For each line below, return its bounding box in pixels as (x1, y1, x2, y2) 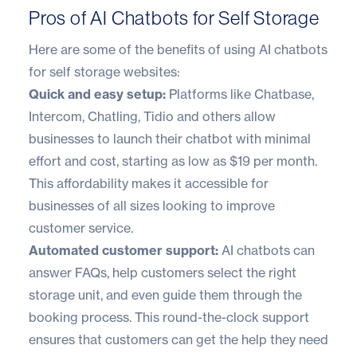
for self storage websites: (29, 63, 180, 80)
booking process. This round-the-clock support (29, 308, 309, 325)
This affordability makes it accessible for (29, 175, 269, 191)
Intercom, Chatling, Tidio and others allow (29, 108, 276, 124)
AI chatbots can (218, 241, 315, 258)
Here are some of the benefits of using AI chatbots (29, 41, 328, 57)
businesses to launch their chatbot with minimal (29, 130, 311, 147)
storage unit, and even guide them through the (29, 286, 302, 303)
